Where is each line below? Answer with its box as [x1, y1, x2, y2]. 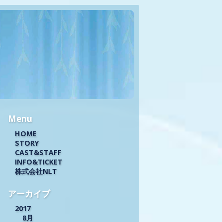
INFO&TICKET [15, 157, 63, 166]
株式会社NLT [15, 166, 57, 176]
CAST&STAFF [15, 147, 62, 157]
